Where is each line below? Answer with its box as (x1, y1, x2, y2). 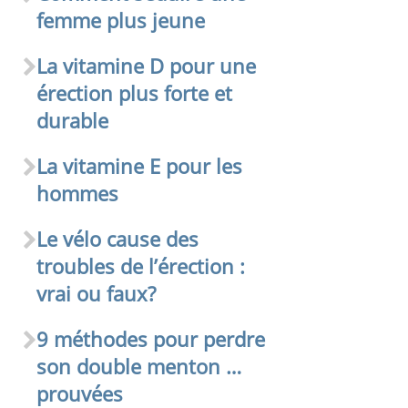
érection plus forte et (36, 79, 233, 107)
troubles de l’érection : (36, 252, 246, 280)
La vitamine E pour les (36, 152, 243, 180)
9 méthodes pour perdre (36, 325, 266, 353)
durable (36, 107, 109, 135)
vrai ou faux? (36, 280, 157, 308)
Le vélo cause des (36, 225, 199, 253)
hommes (36, 179, 119, 208)
